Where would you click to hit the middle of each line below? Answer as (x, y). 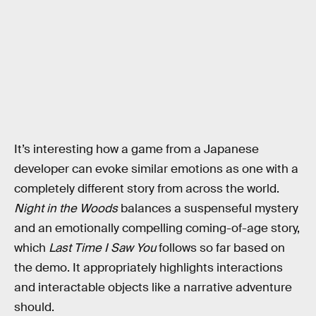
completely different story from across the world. (147, 188)
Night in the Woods (67, 208)
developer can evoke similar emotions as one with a (156, 169)
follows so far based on (220, 248)
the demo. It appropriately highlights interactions (148, 267)
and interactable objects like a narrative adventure (153, 287)
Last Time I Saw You (102, 248)
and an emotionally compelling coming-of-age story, (157, 228)
